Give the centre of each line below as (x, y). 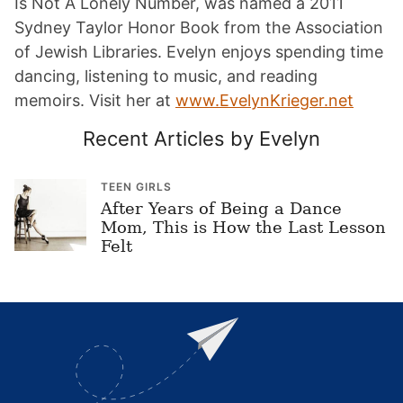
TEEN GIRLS (136, 187)
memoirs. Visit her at (95, 100)
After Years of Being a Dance (221, 208)
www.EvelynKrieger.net (264, 100)
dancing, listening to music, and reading (166, 76)
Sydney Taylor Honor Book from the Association (199, 27)
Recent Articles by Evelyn (201, 139)
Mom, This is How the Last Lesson (243, 227)
